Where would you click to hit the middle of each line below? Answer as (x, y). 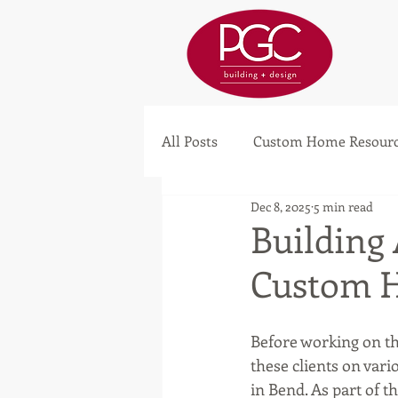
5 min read (343, 206)
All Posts (190, 141)
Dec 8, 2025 (281, 206)
